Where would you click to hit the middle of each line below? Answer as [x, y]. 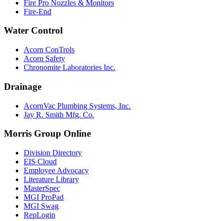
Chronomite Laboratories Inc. [70, 68]
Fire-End [37, 11]
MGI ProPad [44, 197]
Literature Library [51, 179]
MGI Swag [41, 206]
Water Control [33, 31]
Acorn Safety [44, 59]
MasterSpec [42, 188]
